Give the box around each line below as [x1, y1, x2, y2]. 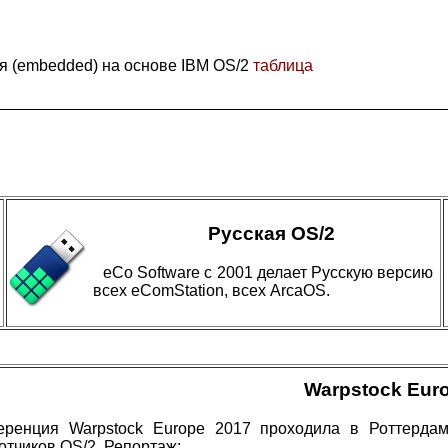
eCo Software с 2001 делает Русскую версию [103, 263, 433, 281]
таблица [253, 57, 313, 75]
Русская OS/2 [207, 223, 335, 244]
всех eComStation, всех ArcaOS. [93, 281, 330, 299]
